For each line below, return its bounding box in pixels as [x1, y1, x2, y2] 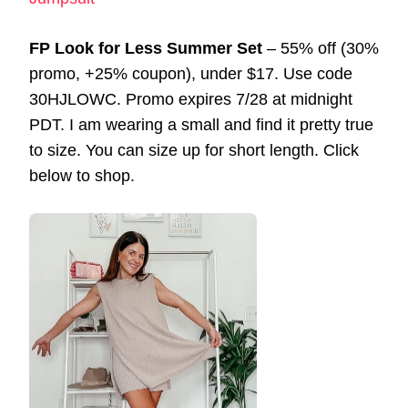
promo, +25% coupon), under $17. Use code [29, 64, 352, 83]
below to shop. [29, 166, 135, 185]
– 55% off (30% [262, 38, 379, 57]
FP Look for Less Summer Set [29, 38, 262, 57]
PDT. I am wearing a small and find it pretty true [29, 115, 373, 134]
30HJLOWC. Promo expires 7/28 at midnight [29, 89, 352, 108]
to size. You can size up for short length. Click [29, 140, 359, 159]
